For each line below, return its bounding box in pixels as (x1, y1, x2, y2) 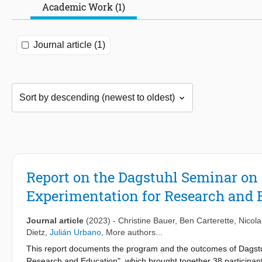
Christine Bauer (118, 216, 175, 226)
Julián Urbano (50, 227, 101, 237)
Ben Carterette (180, 216, 234, 226)
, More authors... (101, 227, 163, 237)
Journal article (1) (33, 40, 105, 50)
